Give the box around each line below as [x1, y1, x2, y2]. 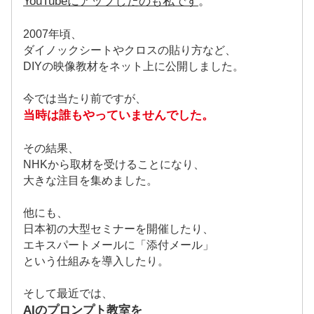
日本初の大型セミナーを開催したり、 [23, 222, 214, 235]
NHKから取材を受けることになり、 [23, 158, 205, 170]
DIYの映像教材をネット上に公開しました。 [23, 60, 244, 72]
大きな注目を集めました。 [23, 174, 158, 186]
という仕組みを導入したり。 [23, 254, 169, 267]
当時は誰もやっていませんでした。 [23, 108, 214, 122]
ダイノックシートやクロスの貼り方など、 [23, 43, 236, 56]
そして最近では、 [23, 287, 113, 299]
